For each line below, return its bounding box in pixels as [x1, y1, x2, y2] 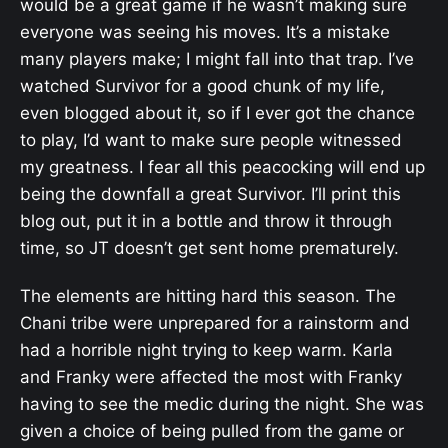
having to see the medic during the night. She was [20, 393, 424, 414]
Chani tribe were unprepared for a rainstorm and [20, 312, 410, 333]
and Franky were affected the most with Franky [20, 366, 402, 387]
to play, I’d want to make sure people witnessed [20, 129, 402, 150]
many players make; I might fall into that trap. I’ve [20, 48, 414, 69]
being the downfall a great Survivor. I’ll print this [20, 183, 401, 204]
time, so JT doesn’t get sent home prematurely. [20, 237, 399, 258]
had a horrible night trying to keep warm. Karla [20, 339, 393, 360]
